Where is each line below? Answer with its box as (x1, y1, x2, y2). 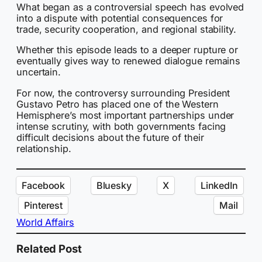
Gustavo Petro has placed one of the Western (16, 98, 219, 110)
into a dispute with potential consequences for (16, 12, 223, 25)
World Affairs (16, 216, 74, 228)
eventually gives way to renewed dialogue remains (16, 55, 241, 67)
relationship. (16, 142, 71, 154)
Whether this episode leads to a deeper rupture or (16, 44, 239, 56)
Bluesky (96, 179, 132, 191)
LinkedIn (200, 179, 238, 191)
